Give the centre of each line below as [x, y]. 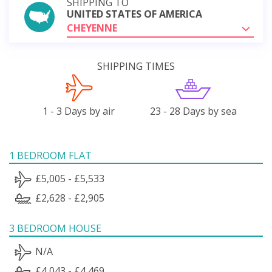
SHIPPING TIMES [136, 66]
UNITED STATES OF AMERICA [134, 14]
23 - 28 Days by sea [193, 111]
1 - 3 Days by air [79, 111]
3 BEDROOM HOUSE [55, 228]
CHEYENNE [92, 28]
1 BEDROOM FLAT [50, 155]
